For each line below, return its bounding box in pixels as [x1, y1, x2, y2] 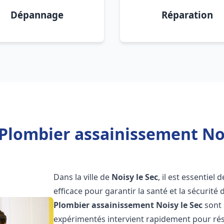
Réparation [161, 8, 213, 21]
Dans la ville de [53, 171, 112, 182]
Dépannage [10, 8, 63, 21]
